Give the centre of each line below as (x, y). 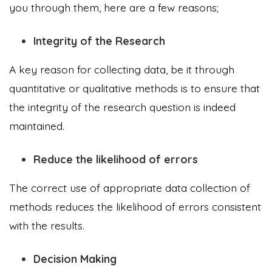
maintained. (37, 125)
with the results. (48, 225)
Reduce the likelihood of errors (116, 159)
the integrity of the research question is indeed (122, 107)
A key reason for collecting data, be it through (122, 69)
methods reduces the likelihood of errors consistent (135, 206)
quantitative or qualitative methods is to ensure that (134, 88)
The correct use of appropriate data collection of (130, 187)
